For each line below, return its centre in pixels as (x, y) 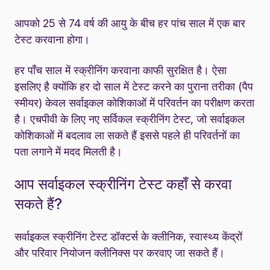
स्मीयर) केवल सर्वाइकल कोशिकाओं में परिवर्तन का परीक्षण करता (134, 102)
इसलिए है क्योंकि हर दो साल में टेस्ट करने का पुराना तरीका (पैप (134, 86)
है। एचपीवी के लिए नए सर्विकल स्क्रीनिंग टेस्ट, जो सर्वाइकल (130, 119)
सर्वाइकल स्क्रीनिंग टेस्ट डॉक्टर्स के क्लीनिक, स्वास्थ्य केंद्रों (128, 236)
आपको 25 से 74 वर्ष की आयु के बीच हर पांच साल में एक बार (130, 23)
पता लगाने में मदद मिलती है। (68, 151)
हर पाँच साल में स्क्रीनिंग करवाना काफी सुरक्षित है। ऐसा (121, 70)
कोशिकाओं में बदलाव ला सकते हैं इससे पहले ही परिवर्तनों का (127, 135)
